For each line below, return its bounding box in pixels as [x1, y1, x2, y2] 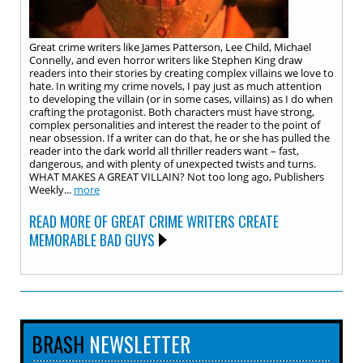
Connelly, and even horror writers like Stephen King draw [29, 53, 302, 67]
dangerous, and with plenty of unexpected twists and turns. [29, 156, 316, 171]
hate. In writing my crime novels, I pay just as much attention [29, 79, 322, 93]
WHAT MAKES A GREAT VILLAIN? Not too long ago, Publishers [29, 169, 324, 184]
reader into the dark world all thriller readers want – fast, [29, 143, 299, 158]
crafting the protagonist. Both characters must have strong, [29, 105, 314, 119]
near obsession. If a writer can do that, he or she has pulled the [29, 130, 330, 145]
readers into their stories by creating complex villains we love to [29, 66, 334, 80]
